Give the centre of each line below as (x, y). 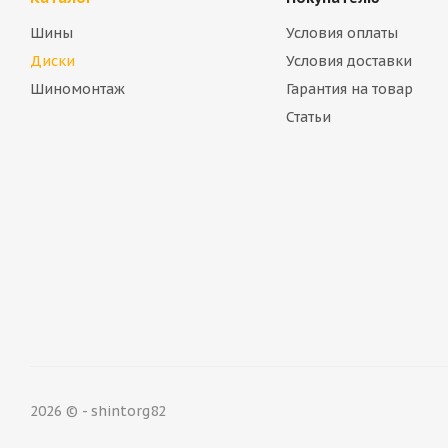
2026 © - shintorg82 (98, 410)
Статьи (308, 117)
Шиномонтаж (77, 89)
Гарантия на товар (349, 89)
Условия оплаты (341, 33)
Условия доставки (348, 61)
